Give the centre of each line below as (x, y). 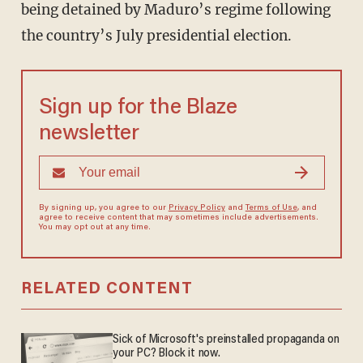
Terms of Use (271, 209)
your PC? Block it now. (167, 354)
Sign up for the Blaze (138, 109)
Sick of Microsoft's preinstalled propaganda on (226, 340)
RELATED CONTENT (107, 290)
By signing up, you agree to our (103, 209)
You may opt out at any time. (94, 228)
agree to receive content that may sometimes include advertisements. (178, 218)
